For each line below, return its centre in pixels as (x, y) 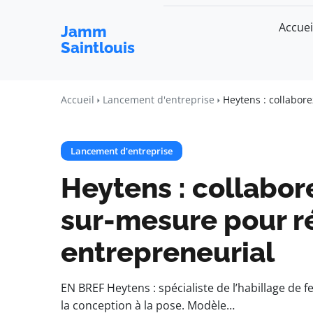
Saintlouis (98, 48)
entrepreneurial (168, 252)
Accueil (78, 100)
